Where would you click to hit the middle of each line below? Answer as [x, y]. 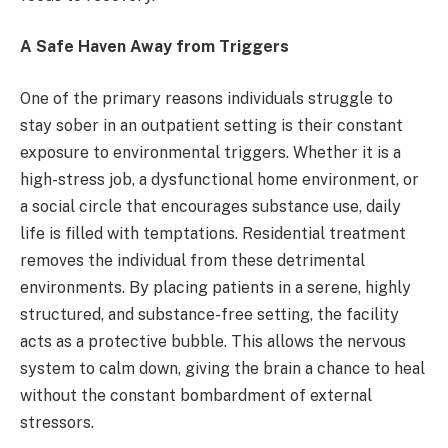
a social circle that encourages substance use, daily [210, 206]
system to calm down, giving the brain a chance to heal [222, 368]
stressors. [57, 422]
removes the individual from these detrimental [192, 260]
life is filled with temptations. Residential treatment [213, 233]
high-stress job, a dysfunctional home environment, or [219, 179]
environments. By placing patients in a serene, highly [215, 287]
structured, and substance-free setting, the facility [209, 314]
